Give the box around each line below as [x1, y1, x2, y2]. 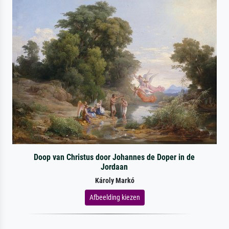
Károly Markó [95, 176, 134, 185]
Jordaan [101, 162, 128, 172]
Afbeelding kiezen [89, 193, 140, 201]
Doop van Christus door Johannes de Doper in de [34, 152, 195, 162]
